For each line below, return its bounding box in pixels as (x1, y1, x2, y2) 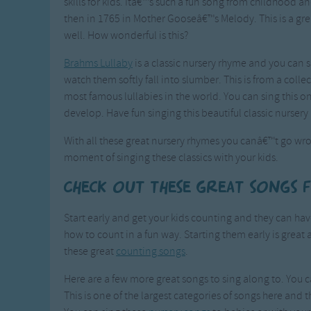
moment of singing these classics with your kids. (64, 151, 278, 165)
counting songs (116, 244, 185, 258)
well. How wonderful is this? (64, 28, 188, 42)
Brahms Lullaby (64, 56, 133, 70)
